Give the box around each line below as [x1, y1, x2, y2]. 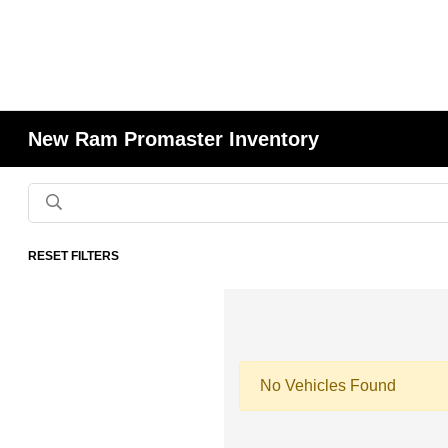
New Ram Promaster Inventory [28, 128, 320, 150]
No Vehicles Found [260, 377, 396, 394]
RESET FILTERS [28, 249, 120, 263]
